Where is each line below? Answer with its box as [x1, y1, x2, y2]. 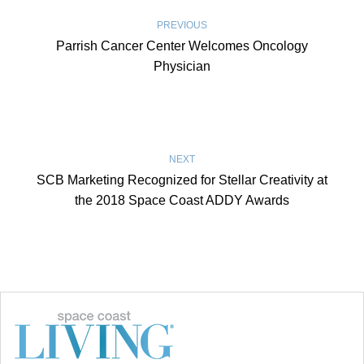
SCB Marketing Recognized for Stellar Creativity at [37, 173, 327, 188]
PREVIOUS [157, 19, 207, 32]
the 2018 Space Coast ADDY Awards [75, 193, 289, 208]
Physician [154, 59, 210, 74]
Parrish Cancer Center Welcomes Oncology [56, 39, 308, 54]
